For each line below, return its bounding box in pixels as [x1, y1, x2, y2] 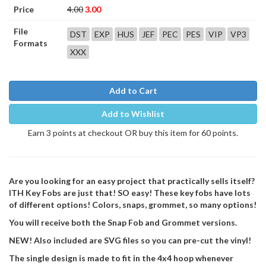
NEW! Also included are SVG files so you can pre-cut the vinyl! [9, 235, 251, 246]
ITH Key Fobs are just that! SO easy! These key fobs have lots [9, 188, 251, 198]
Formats [14, 38, 47, 49]
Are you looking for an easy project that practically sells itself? [9, 176, 255, 186]
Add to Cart [109, 85, 157, 96]
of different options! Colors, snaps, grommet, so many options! [9, 199, 256, 210]
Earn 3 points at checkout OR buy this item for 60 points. [28, 128, 238, 138]
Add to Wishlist [102, 109, 164, 119]
